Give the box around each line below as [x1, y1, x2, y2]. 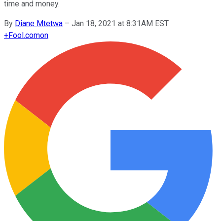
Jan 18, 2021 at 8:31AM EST [72, 18, 169, 28]
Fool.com [8, 30, 40, 40]
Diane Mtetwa [15, 18, 63, 28]
